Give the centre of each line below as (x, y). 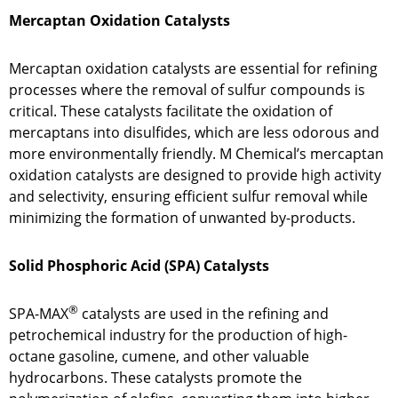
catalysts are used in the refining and (203, 314)
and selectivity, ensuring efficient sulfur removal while (188, 197)
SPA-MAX (39, 314)
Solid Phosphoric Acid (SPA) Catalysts (139, 266)
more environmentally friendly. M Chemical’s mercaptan (196, 154)
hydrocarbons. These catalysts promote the (155, 378)
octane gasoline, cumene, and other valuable (159, 357)
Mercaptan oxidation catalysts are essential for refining (193, 69)
